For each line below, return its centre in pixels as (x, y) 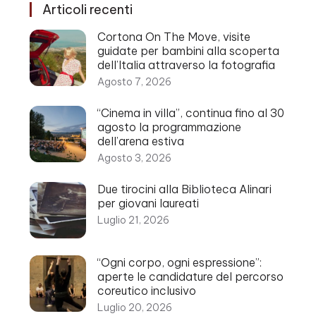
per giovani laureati (148, 203)
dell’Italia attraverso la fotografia (186, 65)
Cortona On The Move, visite (174, 37)
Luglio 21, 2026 (133, 220)
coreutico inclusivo (147, 291)
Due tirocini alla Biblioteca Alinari (184, 189)
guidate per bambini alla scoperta (188, 51)
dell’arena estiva (142, 141)
